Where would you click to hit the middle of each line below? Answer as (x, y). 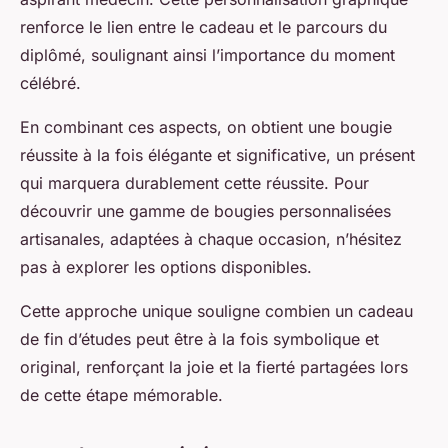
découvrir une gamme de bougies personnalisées (205, 211)
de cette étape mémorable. (121, 395)
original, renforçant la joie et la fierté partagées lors (214, 367)
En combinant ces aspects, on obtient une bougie (206, 127)
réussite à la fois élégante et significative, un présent (217, 155)
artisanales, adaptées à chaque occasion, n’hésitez (211, 239)
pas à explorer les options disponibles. (166, 267)
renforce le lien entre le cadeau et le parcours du (203, 27)
